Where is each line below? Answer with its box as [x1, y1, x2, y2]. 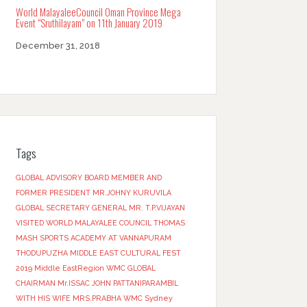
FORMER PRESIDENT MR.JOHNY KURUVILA [15, 188, 171, 197]
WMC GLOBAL [106, 264, 156, 273]
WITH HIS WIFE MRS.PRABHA [15, 294, 121, 303]
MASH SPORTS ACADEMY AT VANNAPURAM [15, 234, 171, 243]
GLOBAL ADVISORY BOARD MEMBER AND [15, 173, 162, 182]
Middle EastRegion [34, 264, 104, 273]
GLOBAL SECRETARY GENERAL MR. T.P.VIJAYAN [15, 204, 185, 212]
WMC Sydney [123, 294, 173, 303]
